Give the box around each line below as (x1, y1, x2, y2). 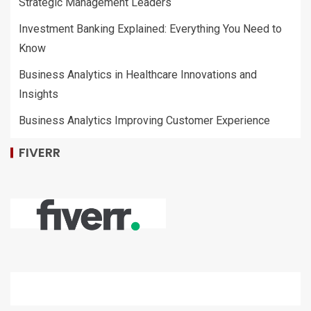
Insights (19, 87, 58, 101)
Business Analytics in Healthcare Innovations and (19, 68, 257, 81)
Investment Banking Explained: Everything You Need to (19, 22, 282, 35)
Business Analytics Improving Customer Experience (19, 114, 270, 127)
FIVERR (19, 144, 60, 161)
